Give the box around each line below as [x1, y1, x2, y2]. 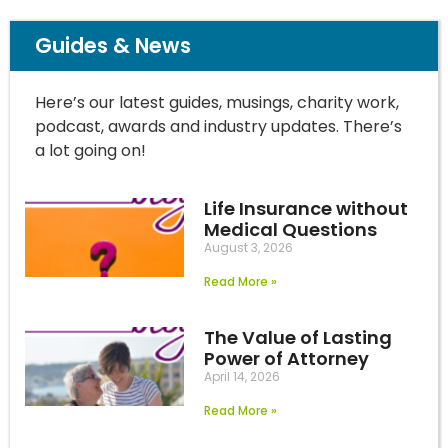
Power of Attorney [204, 345, 370, 371]
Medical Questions [204, 216, 378, 242]
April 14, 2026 [204, 367, 281, 385]
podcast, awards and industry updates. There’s [35, 115, 402, 139]
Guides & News [35, 31, 191, 61]
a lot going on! [35, 139, 146, 163]
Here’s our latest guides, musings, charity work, [35, 91, 399, 115]
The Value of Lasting [204, 324, 393, 350]
